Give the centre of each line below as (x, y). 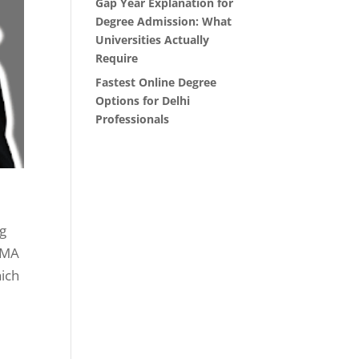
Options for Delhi (143, 101)
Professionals (133, 119)
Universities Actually (153, 40)
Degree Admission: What (164, 21)
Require (117, 58)
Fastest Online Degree (156, 82)
